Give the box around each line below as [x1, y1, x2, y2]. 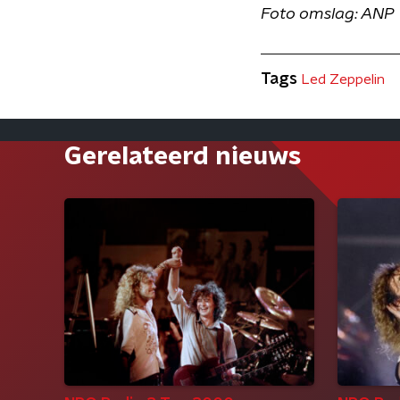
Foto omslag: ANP [261, 6, 394, 22]
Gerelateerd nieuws [64, 145, 301, 170]
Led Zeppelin [301, 72, 385, 87]
